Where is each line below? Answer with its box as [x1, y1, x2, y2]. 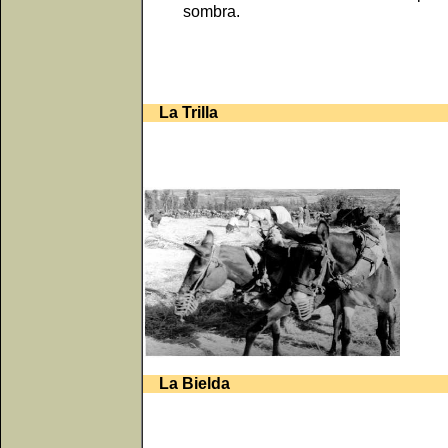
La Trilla [143, 104, 218, 121]
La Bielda [143, 375, 230, 392]
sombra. [183, 3, 240, 20]
